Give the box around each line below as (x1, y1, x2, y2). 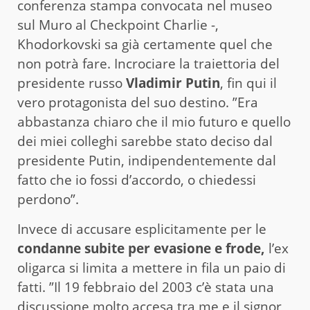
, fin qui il (220, 73, 277, 92)
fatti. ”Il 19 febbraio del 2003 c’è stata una (17, 277, 274, 296)
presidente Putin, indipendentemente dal (17, 151, 276, 170)
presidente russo (17, 73, 126, 92)
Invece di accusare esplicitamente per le (17, 219, 266, 238)
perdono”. (17, 190, 79, 208)
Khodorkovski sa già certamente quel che (17, 35, 273, 53)
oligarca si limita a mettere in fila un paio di (17, 258, 286, 277)
